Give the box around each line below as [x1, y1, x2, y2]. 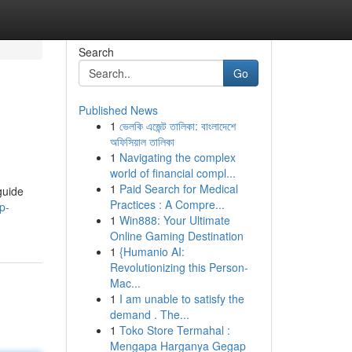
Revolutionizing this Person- [109, 259, 248, 275]
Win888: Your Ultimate [119, 212, 230, 228]
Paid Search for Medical [119, 181, 238, 196]
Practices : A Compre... [109, 196, 225, 212]
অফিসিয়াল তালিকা [109, 134, 174, 149]
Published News [78, 102, 158, 118]
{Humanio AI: [119, 244, 185, 259]
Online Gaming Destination [109, 228, 244, 244]
